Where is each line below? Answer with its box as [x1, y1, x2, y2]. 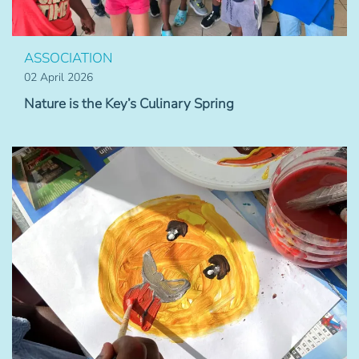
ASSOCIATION [24, 49, 113, 68]
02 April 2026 [24, 70, 93, 86]
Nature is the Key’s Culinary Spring [24, 95, 234, 114]
